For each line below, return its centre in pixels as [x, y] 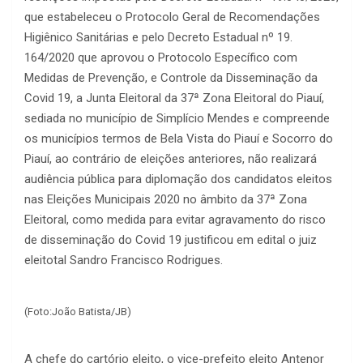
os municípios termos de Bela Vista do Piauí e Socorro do [179, 139]
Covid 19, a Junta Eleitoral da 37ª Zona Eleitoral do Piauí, [174, 98]
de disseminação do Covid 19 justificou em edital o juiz [171, 240]
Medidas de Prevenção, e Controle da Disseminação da [171, 78]
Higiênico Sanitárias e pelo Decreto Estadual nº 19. [158, 38]
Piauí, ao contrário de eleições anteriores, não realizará [171, 159]
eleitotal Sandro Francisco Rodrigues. [124, 261]
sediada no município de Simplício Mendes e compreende [177, 119]
